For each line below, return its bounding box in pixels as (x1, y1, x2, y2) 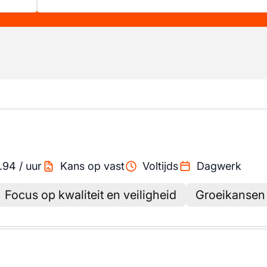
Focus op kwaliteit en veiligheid (5, 188, 176, 202)
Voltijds (142, 160, 178, 172)
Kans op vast (60, 160, 125, 172)
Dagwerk (196, 160, 241, 172)
